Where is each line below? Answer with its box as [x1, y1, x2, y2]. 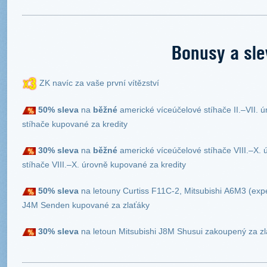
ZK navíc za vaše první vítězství [37, 78, 159, 88]
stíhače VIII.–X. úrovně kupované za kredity [22, 160, 186, 170]
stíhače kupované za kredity [22, 119, 128, 129]
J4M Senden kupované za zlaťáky [22, 200, 150, 210]
